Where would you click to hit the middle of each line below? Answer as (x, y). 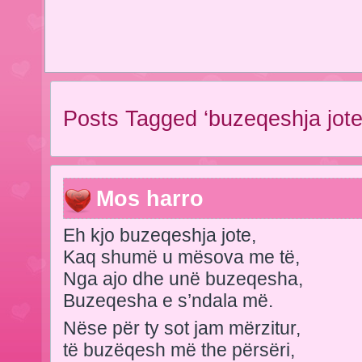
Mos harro (150, 199)
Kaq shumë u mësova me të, (181, 257)
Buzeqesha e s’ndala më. (168, 300)
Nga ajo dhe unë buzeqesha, (183, 278)
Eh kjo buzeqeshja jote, (160, 235)
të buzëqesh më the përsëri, (179, 349)
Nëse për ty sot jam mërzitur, (182, 328)
